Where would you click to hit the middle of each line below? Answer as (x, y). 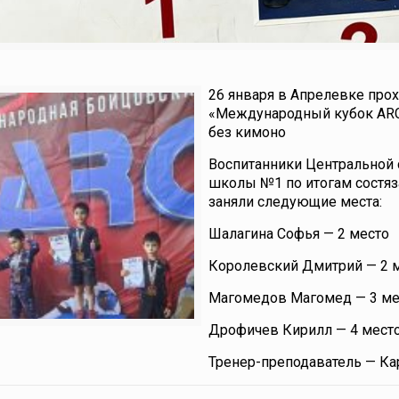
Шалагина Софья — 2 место (298, 233)
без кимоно (247, 132)
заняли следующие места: (295, 201)
